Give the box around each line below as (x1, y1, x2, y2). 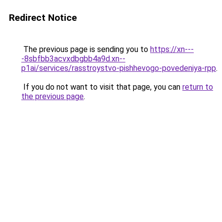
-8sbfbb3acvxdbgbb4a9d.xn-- (21, 54, 125, 63)
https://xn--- (150, 45, 194, 54)
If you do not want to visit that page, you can (21, 82, 182, 92)
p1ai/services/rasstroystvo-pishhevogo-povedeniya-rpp (21, 63, 216, 73)
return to (182, 82, 213, 92)
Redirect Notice (9, 12, 77, 23)
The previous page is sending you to (21, 45, 150, 54)
